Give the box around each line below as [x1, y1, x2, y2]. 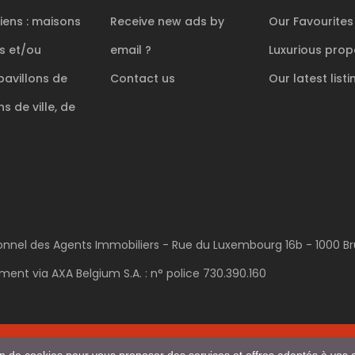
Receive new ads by [110, 13, 224, 30]
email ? [110, 42, 151, 59]
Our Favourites [269, 13, 353, 30]
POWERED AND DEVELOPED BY [63, 334, 225, 351]
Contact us [110, 71, 175, 87]
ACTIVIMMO [224, 334, 292, 351]
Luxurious [269, 42, 325, 59]
